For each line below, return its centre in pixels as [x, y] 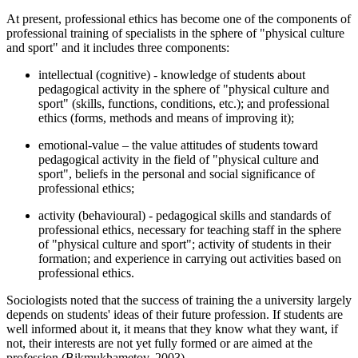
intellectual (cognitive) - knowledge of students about [172, 75]
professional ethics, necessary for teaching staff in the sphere [190, 230]
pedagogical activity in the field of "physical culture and [179, 160]
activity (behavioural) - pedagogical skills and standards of [185, 216]
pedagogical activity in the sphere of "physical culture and [184, 89]
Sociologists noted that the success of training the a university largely [179, 300]
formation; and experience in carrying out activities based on [190, 259]
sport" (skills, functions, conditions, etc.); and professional [184, 104]
